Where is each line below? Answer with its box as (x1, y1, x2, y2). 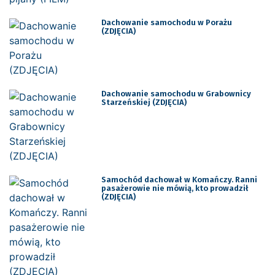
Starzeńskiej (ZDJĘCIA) (101, 97, 187, 107)
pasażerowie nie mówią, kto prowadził (101, 183, 249, 193)
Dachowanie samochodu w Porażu (101, 17, 232, 27)
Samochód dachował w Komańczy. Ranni (101, 174, 257, 184)
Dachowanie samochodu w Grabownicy (101, 88, 251, 98)
